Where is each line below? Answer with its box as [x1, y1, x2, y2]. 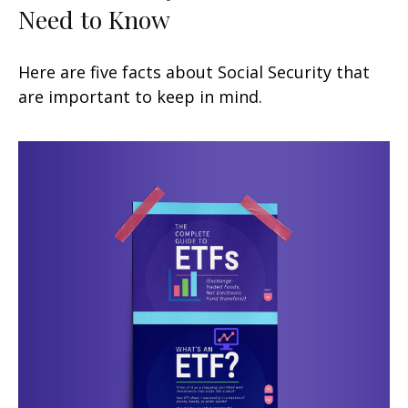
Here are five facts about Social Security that [18, 60, 370, 83]
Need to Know [18, 2, 170, 36]
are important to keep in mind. [18, 85, 262, 107]
